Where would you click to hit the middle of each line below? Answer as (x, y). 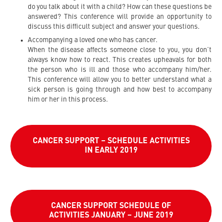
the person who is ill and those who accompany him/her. (120, 70)
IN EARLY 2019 (111, 150)
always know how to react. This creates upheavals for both (120, 60)
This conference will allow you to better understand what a (120, 80)
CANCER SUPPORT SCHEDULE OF (111, 206)
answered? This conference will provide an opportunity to (120, 17)
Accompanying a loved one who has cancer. (93, 40)
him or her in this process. (68, 100)
